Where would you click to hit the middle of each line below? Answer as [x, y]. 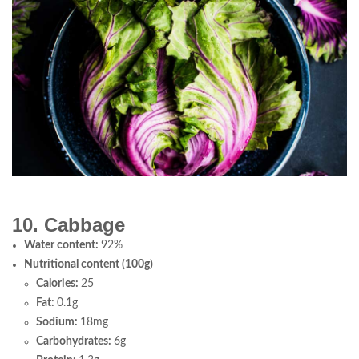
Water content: [63, 245]
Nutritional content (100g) [89, 264]
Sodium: [58, 322]
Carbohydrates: [75, 341]
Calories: [58, 283]
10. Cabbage [69, 224]
